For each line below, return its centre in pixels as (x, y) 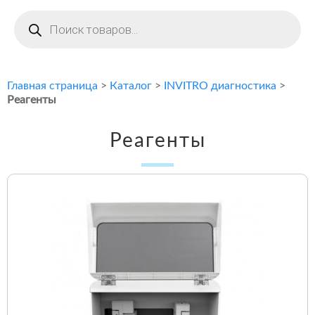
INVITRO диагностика (220, 86)
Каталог (131, 86)
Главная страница (52, 86)
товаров (34, 27)
